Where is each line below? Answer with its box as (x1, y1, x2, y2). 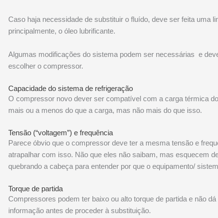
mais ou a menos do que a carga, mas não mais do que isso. (8, 106, 202, 114)
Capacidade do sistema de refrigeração (8, 84, 133, 92)
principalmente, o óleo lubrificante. (8, 26, 116, 35)
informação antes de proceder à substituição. (8, 206, 151, 215)
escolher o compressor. (8, 61, 84, 70)
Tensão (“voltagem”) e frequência (8, 128, 113, 137)
